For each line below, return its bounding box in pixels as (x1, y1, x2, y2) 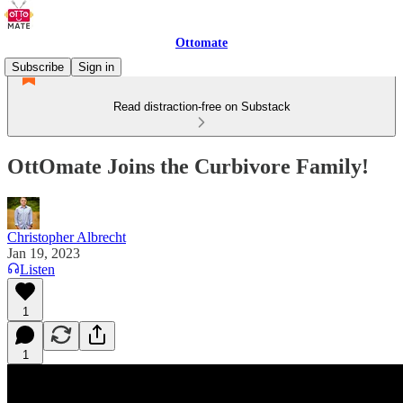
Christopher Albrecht (7, 228, 126, 245)
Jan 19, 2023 (7, 245, 80, 261)
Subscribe (12, 60, 64, 74)
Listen (20, 261, 55, 277)
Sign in (78, 60, 114, 74)
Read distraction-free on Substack (112, 100, 291, 113)
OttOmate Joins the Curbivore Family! (7, 154, 369, 178)
